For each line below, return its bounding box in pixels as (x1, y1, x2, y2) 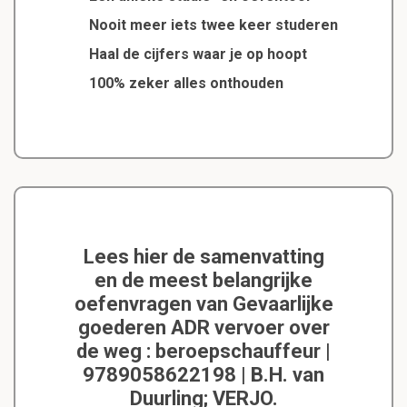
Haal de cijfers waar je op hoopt (88, 45, 307, 63)
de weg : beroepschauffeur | (76, 339, 331, 362)
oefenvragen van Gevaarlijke (74, 292, 333, 315)
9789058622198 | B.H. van (83, 362, 324, 386)
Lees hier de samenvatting (83, 244, 324, 268)
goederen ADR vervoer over (77, 315, 330, 339)
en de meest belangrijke (94, 268, 313, 292)
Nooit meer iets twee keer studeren (88, 15, 338, 34)
